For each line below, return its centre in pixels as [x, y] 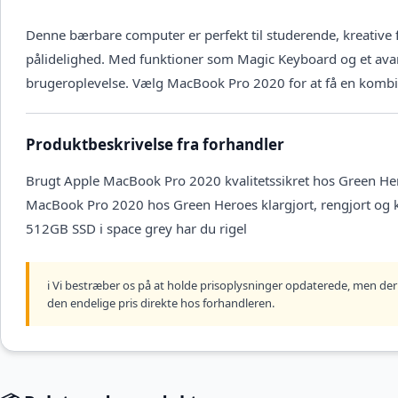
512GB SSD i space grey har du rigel [136, 229]
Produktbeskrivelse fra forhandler [155, 145]
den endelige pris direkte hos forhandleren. [161, 303]
